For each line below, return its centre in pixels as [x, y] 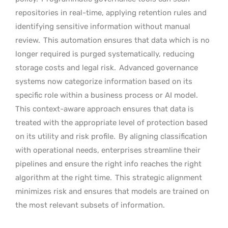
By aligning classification [163, 136]
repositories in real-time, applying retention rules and [111, 12]
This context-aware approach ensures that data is [105, 109]
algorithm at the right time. [64, 177]
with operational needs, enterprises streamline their [108, 150]
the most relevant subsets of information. [90, 205]
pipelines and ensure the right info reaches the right [108, 164]
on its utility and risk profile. [66, 136]
